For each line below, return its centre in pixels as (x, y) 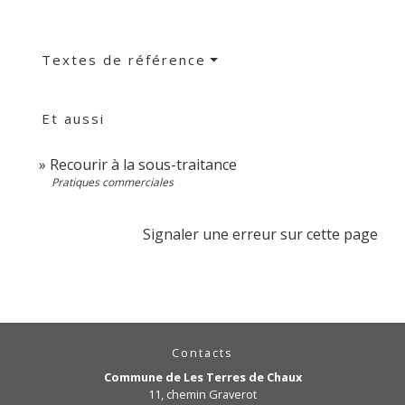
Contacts (202, 353)
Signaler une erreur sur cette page (260, 235)
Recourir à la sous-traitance (143, 165)
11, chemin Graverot (202, 395)
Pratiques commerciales (113, 183)
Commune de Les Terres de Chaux (202, 377)
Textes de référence (124, 60)
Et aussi (73, 119)
